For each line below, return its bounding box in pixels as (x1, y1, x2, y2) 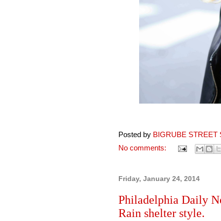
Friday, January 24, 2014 (118, 175, 200, 183)
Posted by (118, 131, 153, 139)
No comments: (118, 144, 168, 152)
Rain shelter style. (118, 206, 205, 220)
